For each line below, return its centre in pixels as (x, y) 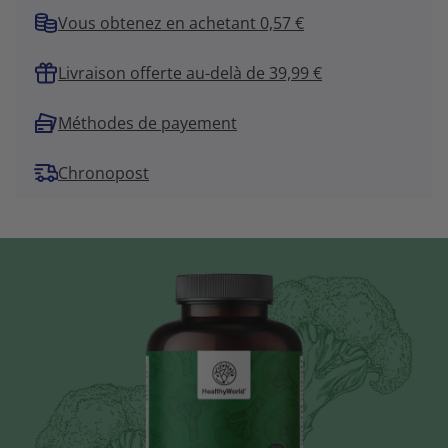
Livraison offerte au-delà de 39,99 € (190, 73)
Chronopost (103, 173)
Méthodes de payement (147, 123)
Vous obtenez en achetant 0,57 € (181, 23)
